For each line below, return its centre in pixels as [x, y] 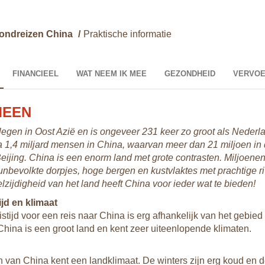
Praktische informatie [127, 34]
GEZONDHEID [190, 74]
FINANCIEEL [35, 74]
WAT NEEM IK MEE [112, 74]
